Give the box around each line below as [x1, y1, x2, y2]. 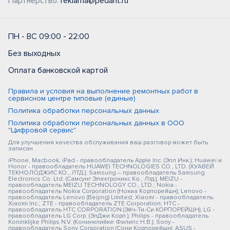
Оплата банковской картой [8, 65, 108, 75]
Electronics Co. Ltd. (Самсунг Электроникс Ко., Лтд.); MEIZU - [8, 175, 182, 183]
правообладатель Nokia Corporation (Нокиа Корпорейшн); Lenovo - [8, 187, 206, 195]
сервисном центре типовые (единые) [8, 94, 136, 103]
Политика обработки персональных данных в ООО [8, 119, 184, 127]
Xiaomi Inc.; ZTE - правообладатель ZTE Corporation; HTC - [8, 200, 180, 207]
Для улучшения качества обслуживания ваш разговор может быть [8, 139, 208, 146]
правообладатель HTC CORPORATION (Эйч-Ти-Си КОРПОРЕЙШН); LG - [8, 206, 215, 214]
